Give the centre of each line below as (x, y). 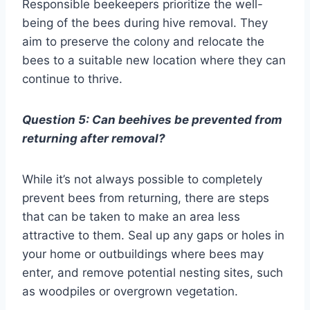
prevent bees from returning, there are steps (146, 198)
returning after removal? (94, 138)
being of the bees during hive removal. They (145, 22)
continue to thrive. (72, 79)
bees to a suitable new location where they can (154, 60)
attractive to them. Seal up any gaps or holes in (153, 235)
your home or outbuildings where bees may (143, 254)
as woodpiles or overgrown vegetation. (130, 291)
